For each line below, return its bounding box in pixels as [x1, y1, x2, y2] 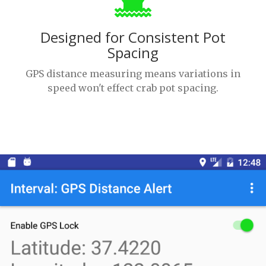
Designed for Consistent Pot [40, 27, 226, 47]
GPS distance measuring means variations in [26, 68, 240, 80]
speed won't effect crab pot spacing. [47, 82, 218, 94]
